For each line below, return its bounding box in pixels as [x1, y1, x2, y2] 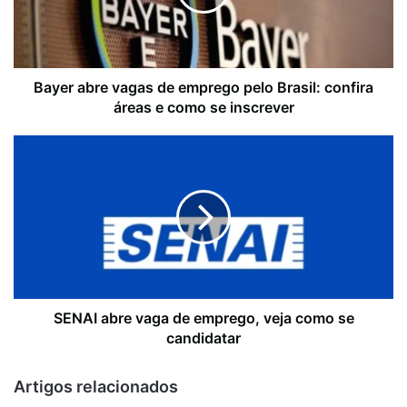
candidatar [166, 329, 241, 348]
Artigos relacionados [14, 377, 178, 397]
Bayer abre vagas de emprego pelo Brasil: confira [34, 78, 373, 97]
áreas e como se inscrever [113, 98, 294, 117]
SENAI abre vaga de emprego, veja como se [53, 309, 354, 328]
